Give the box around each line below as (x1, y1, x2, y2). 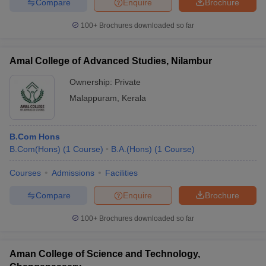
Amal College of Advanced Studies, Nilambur (9, 56, 212, 66)
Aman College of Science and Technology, (9, 249, 200, 259)
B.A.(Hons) (111, 144, 152, 154)
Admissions (52, 168, 94, 178)
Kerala (122, 93, 146, 103)
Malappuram (69, 93, 117, 103)
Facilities (105, 168, 138, 178)
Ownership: (69, 77, 115, 87)
